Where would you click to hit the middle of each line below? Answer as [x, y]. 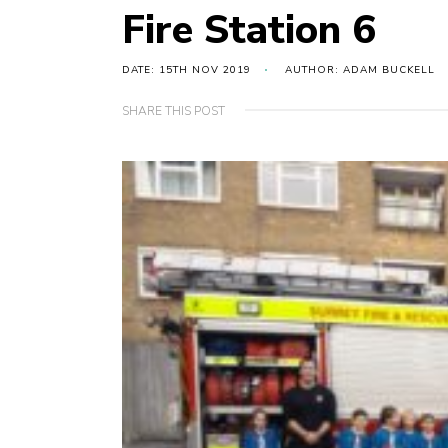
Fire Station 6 [249, 30]
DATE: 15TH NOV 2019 [186, 70]
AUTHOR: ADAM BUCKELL [360, 70]
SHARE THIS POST [173, 111]
